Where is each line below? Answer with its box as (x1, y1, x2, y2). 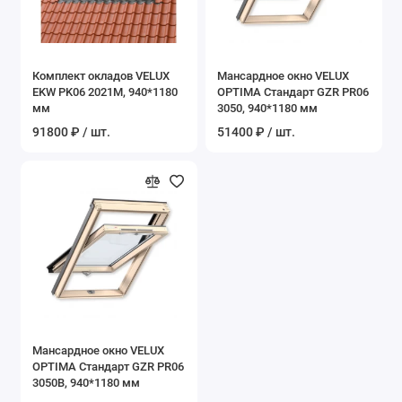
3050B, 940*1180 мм (32, 375, 140, 389)
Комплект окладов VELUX (32, 68, 170, 83)
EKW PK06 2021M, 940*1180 (32, 84, 178, 99)
